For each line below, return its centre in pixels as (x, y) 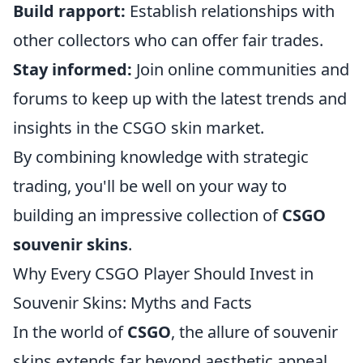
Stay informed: (73, 69)
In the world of (70, 332)
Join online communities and (241, 69)
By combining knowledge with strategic (161, 157)
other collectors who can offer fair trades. (168, 40)
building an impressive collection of (147, 215)
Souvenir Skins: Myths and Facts (132, 303)
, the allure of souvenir (254, 332)
